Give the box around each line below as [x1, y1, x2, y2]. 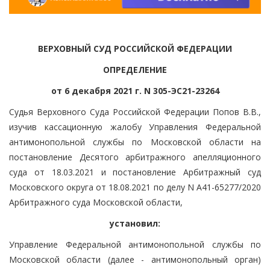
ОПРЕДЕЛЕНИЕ [103, 63, 167, 75]
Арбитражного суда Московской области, [9, 196, 183, 208]
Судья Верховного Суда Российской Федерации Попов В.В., [9, 105, 261, 118]
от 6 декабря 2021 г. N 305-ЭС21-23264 [51, 84, 219, 96]
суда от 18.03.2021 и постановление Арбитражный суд [9, 166, 261, 178]
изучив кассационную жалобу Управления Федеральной [9, 121, 261, 133]
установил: [110, 217, 160, 229]
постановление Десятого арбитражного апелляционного [9, 151, 261, 163]
